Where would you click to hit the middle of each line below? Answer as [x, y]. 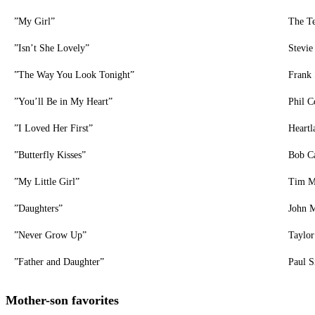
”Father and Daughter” [59, 262]
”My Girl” [34, 21]
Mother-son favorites [62, 300]
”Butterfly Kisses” [50, 155]
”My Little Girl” [47, 181]
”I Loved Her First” [53, 128]
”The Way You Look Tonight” [74, 75]
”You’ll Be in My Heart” [63, 101]
